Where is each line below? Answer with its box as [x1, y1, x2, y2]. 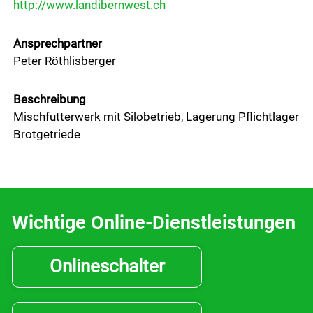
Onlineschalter [49, 255, 165, 277]
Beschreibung [13, 92, 86, 106]
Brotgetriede [13, 126, 80, 141]
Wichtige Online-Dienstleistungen [12, 211, 296, 234]
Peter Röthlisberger [13, 53, 116, 68]
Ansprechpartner [13, 36, 102, 50]
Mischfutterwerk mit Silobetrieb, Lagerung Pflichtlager [13, 109, 299, 124]
